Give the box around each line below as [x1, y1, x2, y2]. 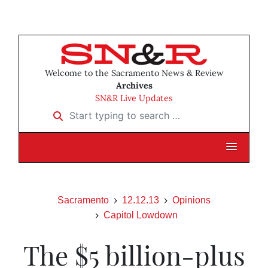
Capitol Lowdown [103, 210, 178, 221]
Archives [115, 80, 153, 92]
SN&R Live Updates [95, 93, 173, 104]
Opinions [172, 195, 211, 206]
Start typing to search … [45, 105, 156, 118]
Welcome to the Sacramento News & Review [44, 68, 224, 79]
